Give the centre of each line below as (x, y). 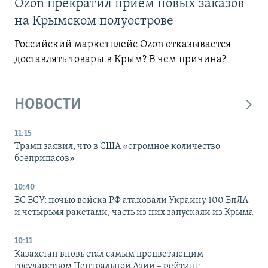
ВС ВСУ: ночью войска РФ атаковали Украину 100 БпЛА (131, 200)
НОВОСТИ (48, 105)
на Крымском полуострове (94, 22)
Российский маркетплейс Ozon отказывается (123, 45)
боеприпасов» (45, 158)
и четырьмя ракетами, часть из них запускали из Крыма (134, 212)
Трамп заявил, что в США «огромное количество (117, 146)
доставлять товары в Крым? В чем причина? (121, 60)
